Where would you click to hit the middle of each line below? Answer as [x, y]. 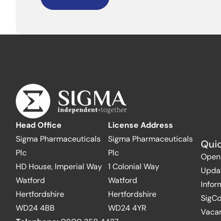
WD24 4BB [35, 208]
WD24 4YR [128, 208]
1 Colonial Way [134, 166]
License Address [141, 125]
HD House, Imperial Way [59, 166]
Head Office [39, 125]
